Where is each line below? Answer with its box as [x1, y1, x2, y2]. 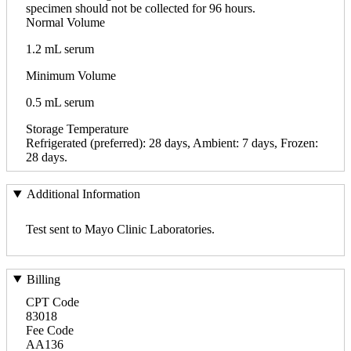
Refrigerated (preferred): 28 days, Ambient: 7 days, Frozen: [26, 136, 318, 150]
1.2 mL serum [26, 42, 94, 56]
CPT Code [26, 295, 79, 309]
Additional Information [26, 187, 140, 201]
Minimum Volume [26, 68, 116, 82]
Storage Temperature [26, 121, 128, 136]
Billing [26, 272, 60, 286]
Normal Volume [26, 15, 105, 29]
